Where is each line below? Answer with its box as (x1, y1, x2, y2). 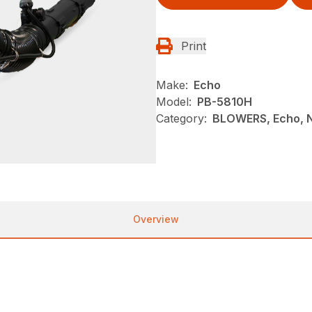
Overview (133, 213, 179, 226)
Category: (156, 111, 207, 125)
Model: (156, 94, 192, 109)
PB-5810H (197, 94, 252, 109)
